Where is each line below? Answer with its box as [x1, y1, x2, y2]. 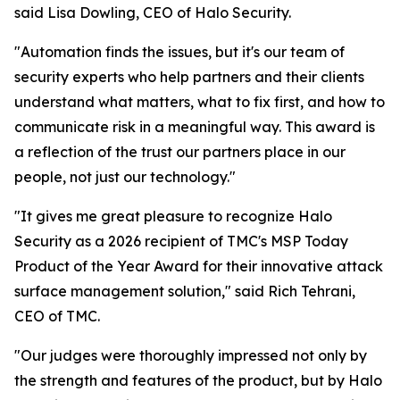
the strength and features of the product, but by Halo [14, 371, 382, 390]
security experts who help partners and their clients [14, 68, 364, 87]
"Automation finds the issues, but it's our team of [14, 43, 345, 62]
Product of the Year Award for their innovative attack [14, 257, 383, 276]
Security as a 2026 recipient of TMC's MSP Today [14, 232, 348, 251]
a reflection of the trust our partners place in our [14, 143, 346, 162]
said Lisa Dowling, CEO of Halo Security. [14, 4, 291, 22]
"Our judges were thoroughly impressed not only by [14, 346, 367, 365]
